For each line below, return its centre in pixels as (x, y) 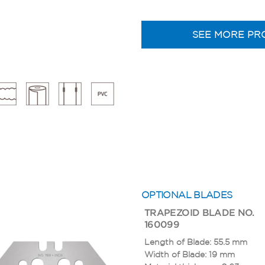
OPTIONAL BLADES (187, 194)
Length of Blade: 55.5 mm (196, 242)
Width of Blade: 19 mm (190, 254)
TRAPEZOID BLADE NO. (199, 212)
